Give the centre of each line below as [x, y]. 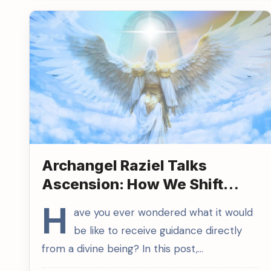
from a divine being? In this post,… [122, 249]
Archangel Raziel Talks [124, 165]
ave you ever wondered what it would [163, 212]
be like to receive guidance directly [158, 230]
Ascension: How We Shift [132, 184]
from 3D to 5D [90, 203]
